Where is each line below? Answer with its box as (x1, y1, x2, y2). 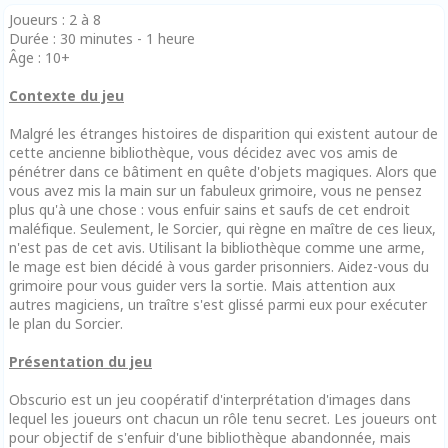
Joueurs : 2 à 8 (9, 9, 101, 29)
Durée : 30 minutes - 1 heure (9, 28, 195, 48)
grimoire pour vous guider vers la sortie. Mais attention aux (9, 275, 395, 295)
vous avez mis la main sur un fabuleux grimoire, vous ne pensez (9, 180, 422, 200)
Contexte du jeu (9, 85, 124, 105)
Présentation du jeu (9, 351, 152, 371)
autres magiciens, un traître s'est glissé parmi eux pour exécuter (9, 294, 427, 314)
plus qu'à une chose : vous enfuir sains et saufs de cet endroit (9, 199, 410, 219)
